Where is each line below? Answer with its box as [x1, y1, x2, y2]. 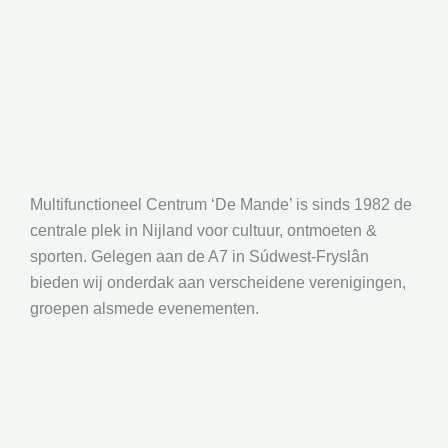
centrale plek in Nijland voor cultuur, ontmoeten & [30, 222, 377, 239]
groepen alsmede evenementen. [30, 300, 259, 317]
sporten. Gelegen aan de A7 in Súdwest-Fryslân [30, 248, 369, 265]
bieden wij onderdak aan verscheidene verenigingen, [30, 274, 406, 291]
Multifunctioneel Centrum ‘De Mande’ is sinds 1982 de [30, 196, 412, 213]
